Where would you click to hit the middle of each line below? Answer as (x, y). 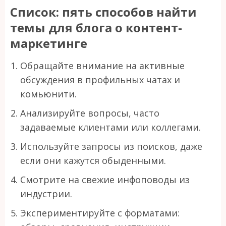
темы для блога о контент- (96, 27)
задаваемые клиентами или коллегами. (110, 127)
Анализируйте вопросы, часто (90, 113)
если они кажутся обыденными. (93, 160)
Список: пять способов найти (103, 12)
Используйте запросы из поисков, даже (111, 146)
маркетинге (49, 43)
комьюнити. (48, 94)
